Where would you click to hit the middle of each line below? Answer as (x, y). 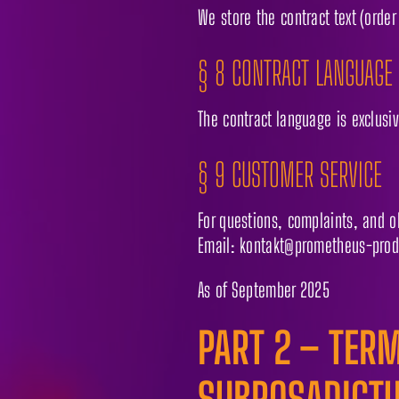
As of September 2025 (264, 289)
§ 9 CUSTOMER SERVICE (290, 175)
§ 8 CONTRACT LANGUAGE (295, 73)
